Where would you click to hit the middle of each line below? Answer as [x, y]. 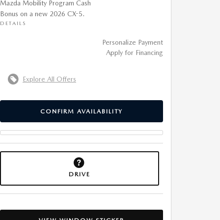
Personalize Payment [133, 42]
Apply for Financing [135, 53]
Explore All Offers [49, 79]
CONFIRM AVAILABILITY [82, 111]
